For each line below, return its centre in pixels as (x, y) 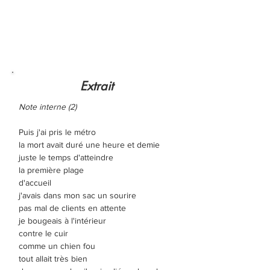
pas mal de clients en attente (72, 208)
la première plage (51, 170)
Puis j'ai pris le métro (57, 132)
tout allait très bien (53, 259)
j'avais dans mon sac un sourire (77, 195)
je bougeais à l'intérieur (62, 221)
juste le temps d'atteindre (66, 157)
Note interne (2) (48, 107)
